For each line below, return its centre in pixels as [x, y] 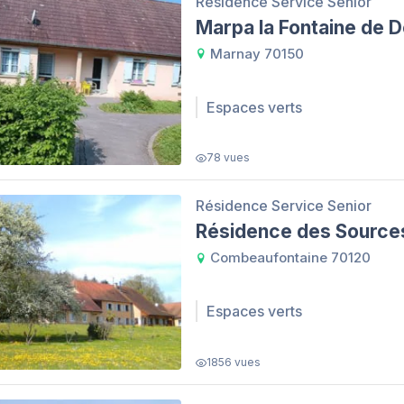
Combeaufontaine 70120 [289, 258]
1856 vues [234, 363]
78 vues [228, 158]
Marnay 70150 [255, 53]
